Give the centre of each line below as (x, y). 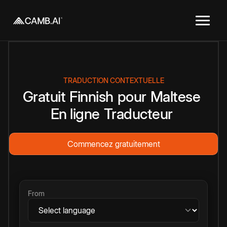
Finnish (91, 97)
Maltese (175, 97)
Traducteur (138, 114)
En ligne (75, 114)
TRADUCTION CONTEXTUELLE (113, 80)
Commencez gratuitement (113, 144)
